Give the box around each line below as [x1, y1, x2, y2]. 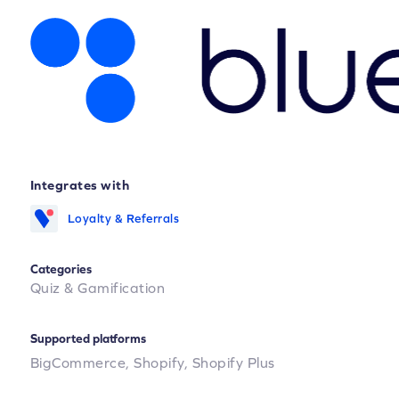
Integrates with [29, 176, 130, 192]
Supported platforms [29, 330, 146, 346]
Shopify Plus [191, 354, 275, 370]
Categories [29, 261, 92, 276]
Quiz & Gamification [29, 279, 166, 296]
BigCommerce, [29, 354, 134, 370]
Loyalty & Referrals [67, 210, 180, 225]
